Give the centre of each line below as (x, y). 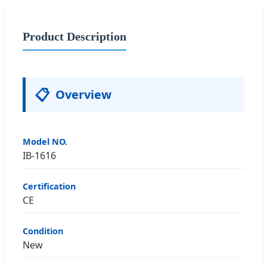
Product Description (74, 36)
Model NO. (45, 141)
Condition (43, 231)
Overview (83, 94)
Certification (49, 186)
